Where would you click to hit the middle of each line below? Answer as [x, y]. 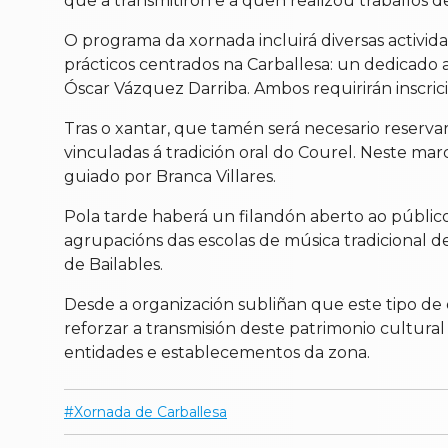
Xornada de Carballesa [150, 411]
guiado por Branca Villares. [170, 176]
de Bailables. [113, 264]
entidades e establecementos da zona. [217, 352]
